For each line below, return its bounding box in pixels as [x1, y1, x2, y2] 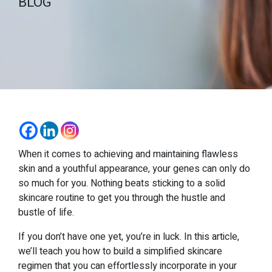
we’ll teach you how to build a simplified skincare [18, 244, 222, 259]
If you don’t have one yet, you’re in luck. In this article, [18, 229, 239, 244]
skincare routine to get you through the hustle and [18, 191, 225, 205]
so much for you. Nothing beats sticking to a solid [18, 176, 225, 191]
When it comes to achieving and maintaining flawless [18, 147, 238, 161]
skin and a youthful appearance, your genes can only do [18, 161, 250, 176]
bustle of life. [18, 205, 74, 220]
